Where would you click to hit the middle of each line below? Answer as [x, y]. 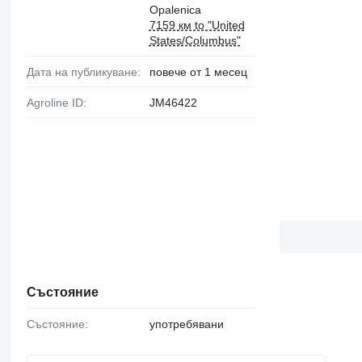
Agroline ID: [60, 103]
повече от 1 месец [198, 72]
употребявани [186, 324]
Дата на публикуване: [87, 72]
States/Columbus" [195, 41]
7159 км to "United [197, 25]
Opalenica [175, 10]
